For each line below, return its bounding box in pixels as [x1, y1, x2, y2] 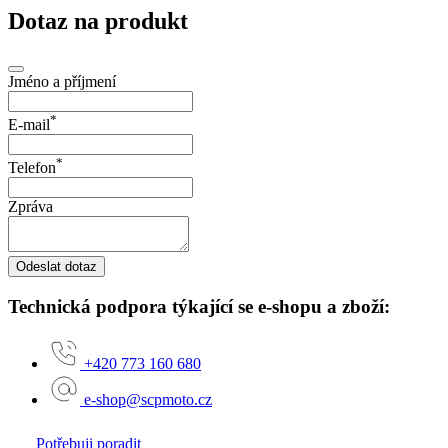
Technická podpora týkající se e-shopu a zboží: [8, 296, 390, 318]
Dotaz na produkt [8, 7, 188, 34]
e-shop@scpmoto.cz [84, 390, 212, 408]
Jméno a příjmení [8, 72, 116, 90]
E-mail [8, 116, 50, 134]
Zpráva [8, 198, 53, 216]
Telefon [8, 159, 56, 177]
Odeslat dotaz [16, 259, 97, 275]
